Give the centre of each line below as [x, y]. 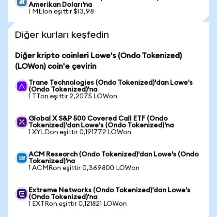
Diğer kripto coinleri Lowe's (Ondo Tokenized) [98, 56]
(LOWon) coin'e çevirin [56, 66]
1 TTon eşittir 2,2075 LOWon [73, 96]
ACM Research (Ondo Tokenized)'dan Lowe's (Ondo [114, 155]
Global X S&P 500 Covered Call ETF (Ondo [98, 119]
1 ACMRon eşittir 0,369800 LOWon [84, 168]
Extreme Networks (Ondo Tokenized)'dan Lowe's [109, 190]
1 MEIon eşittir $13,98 [61, 12]
